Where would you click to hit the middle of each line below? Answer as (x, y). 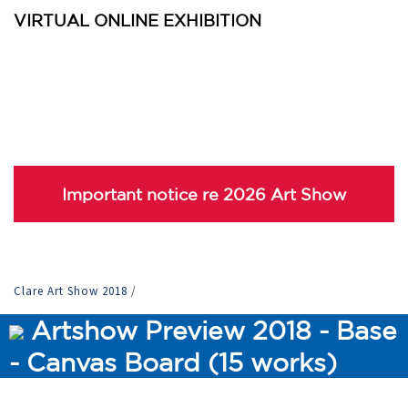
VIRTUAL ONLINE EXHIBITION (138, 20)
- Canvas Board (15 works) (173, 362)
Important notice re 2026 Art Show (204, 194)
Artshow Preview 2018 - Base (210, 330)
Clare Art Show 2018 (72, 291)
